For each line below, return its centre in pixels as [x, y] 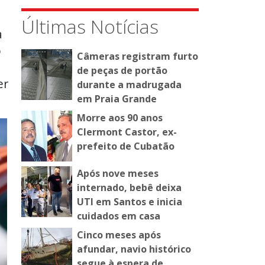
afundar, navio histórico [134, 249]
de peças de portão [122, 71]
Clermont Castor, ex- [127, 132]
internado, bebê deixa [129, 188]
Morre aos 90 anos [120, 118]
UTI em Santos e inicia [130, 202]
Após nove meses [118, 174]
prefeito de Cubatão [126, 146]
